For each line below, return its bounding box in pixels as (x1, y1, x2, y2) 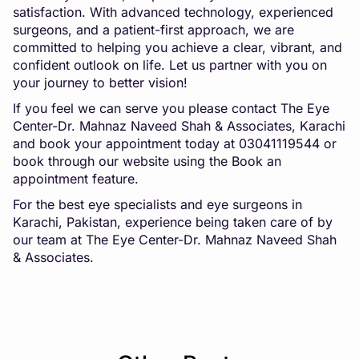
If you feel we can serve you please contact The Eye (13, 99, 329, 116)
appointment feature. (13, 170, 139, 187)
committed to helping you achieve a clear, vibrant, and (13, 38, 342, 55)
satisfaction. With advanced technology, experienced (13, 3, 333, 20)
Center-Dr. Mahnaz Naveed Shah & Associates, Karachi (13, 117, 345, 134)
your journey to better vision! (13, 74, 188, 91)
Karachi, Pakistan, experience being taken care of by (13, 213, 333, 230)
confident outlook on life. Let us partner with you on (13, 56, 327, 73)
